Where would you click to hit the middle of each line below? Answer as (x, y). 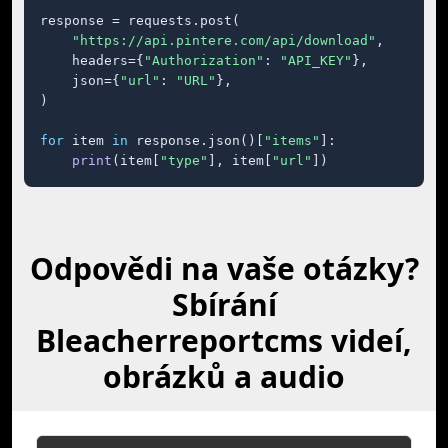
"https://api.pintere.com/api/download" (224, 40)
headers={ (92, 60)
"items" (292, 140)
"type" (184, 160)
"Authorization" (204, 60)
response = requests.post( (140, 20)
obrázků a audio (224, 376)
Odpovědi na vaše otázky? (224, 268)
